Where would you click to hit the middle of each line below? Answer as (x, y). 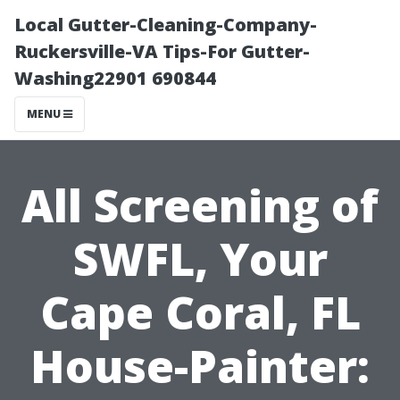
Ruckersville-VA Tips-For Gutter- (162, 51)
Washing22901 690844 (115, 78)
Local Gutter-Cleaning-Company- (166, 25)
